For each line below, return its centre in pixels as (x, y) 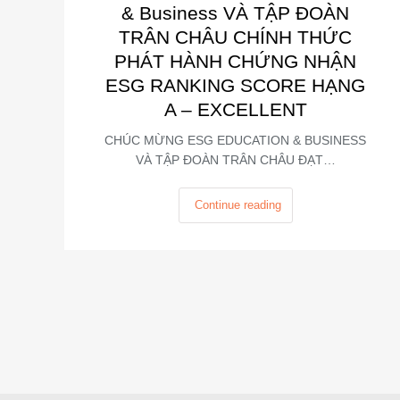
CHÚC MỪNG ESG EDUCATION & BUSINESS (236, 140)
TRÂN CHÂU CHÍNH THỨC (236, 37)
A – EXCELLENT (235, 109)
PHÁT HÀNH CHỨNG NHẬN (236, 61)
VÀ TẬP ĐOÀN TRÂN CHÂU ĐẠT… (235, 159)
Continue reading (237, 204)
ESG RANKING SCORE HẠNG (236, 85)
